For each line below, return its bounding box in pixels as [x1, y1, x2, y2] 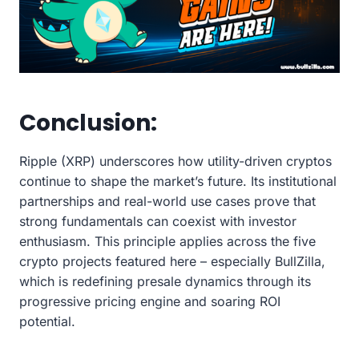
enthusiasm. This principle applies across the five [19, 232, 316, 249]
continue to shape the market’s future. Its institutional [19, 172, 337, 189]
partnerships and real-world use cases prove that [19, 192, 316, 209]
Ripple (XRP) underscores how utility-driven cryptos [19, 152, 332, 169]
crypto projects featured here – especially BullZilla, [19, 252, 325, 269]
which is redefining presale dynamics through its [19, 272, 311, 289]
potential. [19, 313, 75, 329]
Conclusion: [19, 107, 157, 139]
